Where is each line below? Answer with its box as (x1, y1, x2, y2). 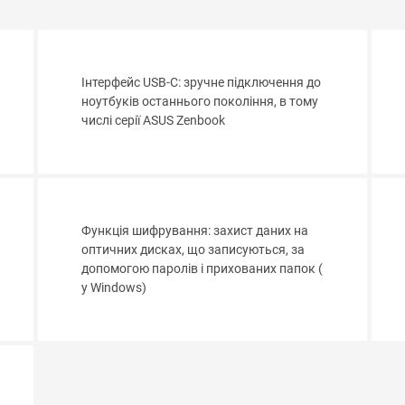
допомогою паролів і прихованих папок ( (81, 261, 324, 278)
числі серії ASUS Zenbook (81, 113, 226, 129)
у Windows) (81, 280, 147, 297)
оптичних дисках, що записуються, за (81, 242, 306, 259)
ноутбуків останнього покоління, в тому (81, 94, 319, 110)
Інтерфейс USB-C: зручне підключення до (81, 75, 322, 91)
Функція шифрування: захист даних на (81, 223, 309, 240)
